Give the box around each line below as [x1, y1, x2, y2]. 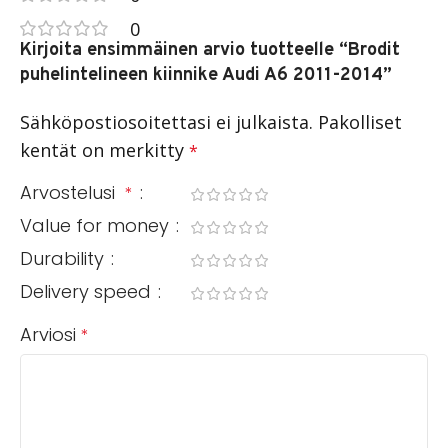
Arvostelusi [20, 179, 125, 205]
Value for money [20, 212, 174, 238]
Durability [20, 245, 109, 271]
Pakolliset [318, 109, 402, 134]
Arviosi [20, 321, 81, 347]
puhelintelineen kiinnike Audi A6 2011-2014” [20, 63, 392, 87]
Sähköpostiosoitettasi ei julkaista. [20, 109, 313, 134]
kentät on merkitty [20, 137, 189, 162]
